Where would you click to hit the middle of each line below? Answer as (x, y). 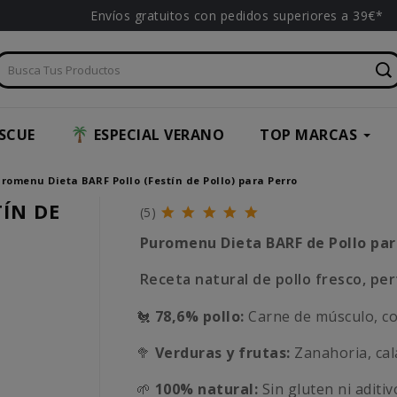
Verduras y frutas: (222, 353)
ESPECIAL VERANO (159, 135)
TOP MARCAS (308, 135)
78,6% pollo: (199, 317)
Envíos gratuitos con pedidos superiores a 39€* (237, 16)
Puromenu (180, 243)
